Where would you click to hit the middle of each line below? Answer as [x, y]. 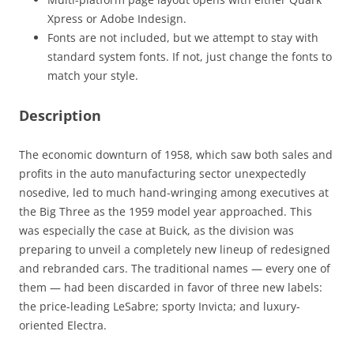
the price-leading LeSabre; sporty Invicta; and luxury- [160, 306]
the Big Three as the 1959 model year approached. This [166, 211]
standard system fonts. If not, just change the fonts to [190, 56]
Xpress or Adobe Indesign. [117, 18]
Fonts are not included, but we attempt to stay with [183, 37]
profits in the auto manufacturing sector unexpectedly [162, 173]
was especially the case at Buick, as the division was [156, 230]
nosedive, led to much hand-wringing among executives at [174, 192]
